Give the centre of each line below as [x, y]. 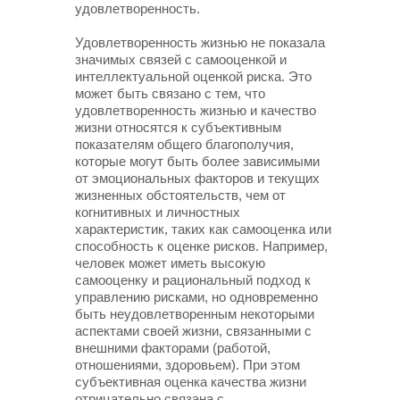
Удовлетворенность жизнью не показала [200, 42]
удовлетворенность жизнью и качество [196, 110]
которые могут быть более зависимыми [197, 161]
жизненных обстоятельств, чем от [180, 195]
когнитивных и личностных [158, 212]
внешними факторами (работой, [173, 348]
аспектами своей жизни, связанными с [193, 331]
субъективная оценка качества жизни [191, 382]
